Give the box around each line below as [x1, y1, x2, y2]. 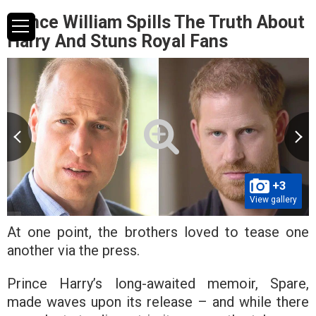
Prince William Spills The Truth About [7, 12, 305, 32]
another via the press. [7, 241, 140, 259]
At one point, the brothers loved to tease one [7, 223, 309, 241]
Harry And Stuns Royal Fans [7, 31, 228, 51]
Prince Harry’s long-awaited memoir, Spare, [7, 274, 309, 292]
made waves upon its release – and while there [7, 293, 309, 310]
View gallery [250, 194, 297, 205]
